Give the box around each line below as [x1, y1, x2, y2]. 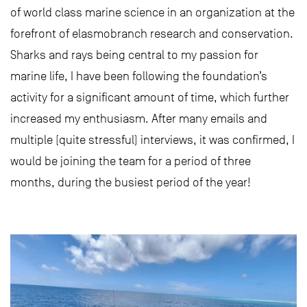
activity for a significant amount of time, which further [10, 90, 289, 104]
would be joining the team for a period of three [10, 153, 251, 168]
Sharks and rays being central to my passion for [10, 47, 258, 62]
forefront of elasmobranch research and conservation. [10, 26, 293, 40]
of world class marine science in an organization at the [10, 5, 295, 19]
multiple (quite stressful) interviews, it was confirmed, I [10, 132, 295, 147]
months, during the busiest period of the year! [10, 175, 251, 189]
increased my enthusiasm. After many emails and [10, 111, 267, 125]
